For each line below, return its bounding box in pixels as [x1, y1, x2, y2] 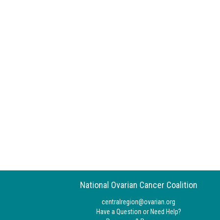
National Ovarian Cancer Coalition [80, 180, 197, 190]
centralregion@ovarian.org [102, 198, 175, 206]
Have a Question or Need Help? [96, 208, 181, 216]
